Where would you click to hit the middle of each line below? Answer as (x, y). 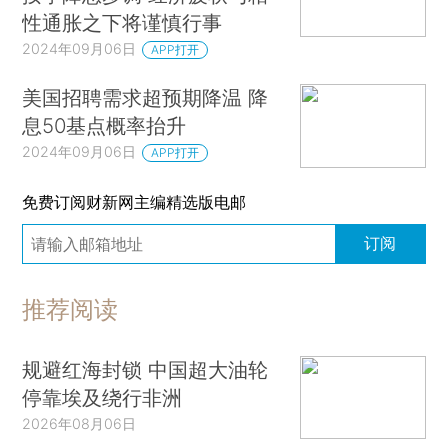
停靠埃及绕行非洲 (102, 397)
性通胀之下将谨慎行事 (122, 23)
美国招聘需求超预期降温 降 (145, 98)
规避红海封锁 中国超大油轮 (145, 369)
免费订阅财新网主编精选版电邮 (134, 201)
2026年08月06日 (79, 423)
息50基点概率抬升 (104, 126)
